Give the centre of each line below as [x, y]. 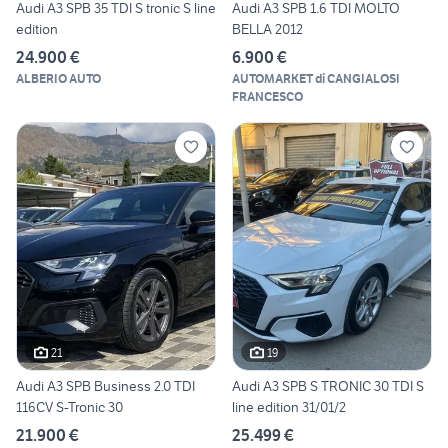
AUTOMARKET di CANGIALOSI [316, 78]
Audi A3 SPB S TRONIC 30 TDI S [328, 386]
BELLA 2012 [267, 28]
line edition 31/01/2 [289, 407]
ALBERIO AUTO [58, 78]
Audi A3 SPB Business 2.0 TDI [105, 386]
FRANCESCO [267, 96]
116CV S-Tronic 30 [70, 407]
